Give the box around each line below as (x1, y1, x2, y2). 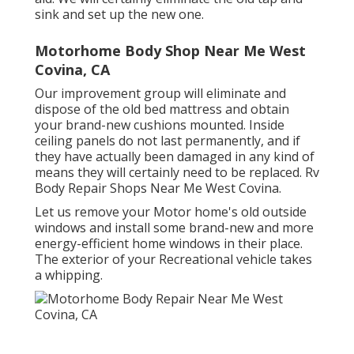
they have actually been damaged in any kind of (35, 148, 314, 166)
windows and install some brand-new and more (35, 219, 314, 237)
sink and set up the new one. (35, 6, 204, 24)
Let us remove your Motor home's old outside (35, 203, 307, 221)
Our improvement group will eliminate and (35, 85, 286, 103)
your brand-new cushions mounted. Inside (35, 116, 284, 134)
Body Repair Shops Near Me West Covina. (35, 179, 281, 198)
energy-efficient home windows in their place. (35, 235, 303, 253)
